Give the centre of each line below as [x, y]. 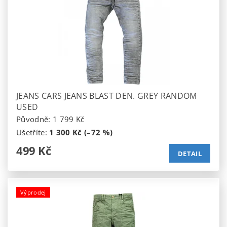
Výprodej [33, 192]
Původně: [34, 119]
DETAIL [190, 153]
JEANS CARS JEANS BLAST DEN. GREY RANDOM [107, 96]
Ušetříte [31, 132]
